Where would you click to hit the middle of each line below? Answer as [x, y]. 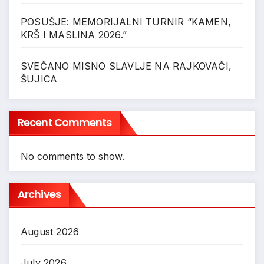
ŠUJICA [39, 79]
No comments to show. [72, 156]
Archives [39, 194]
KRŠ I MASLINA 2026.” [74, 35]
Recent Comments [65, 123]
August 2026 [50, 232]
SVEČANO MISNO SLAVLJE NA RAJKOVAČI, [126, 66]
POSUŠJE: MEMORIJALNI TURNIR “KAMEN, [126, 22]
